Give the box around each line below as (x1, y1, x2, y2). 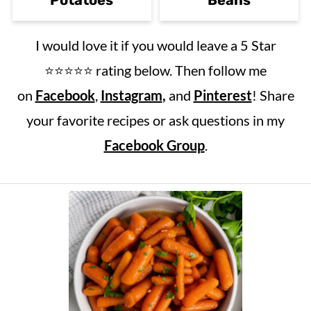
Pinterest (193, 86, 252, 103)
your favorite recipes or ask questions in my (26, 111, 285, 128)
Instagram (100, 86, 162, 103)
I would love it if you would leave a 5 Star (35, 36, 276, 53)
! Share (251, 86, 294, 103)
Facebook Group (103, 136, 205, 153)
